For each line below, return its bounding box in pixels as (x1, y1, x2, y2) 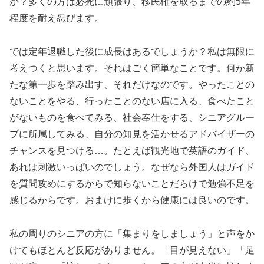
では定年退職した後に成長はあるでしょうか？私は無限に (9, 46, 255, 57)
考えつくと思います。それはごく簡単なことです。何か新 (9, 62, 255, 73)
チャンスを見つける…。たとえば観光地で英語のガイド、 (9, 145, 255, 156)
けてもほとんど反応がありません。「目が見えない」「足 (9, 245, 255, 255)
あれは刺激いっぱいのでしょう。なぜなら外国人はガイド (9, 161, 255, 172)
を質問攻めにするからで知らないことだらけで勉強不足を (9, 178, 255, 189)
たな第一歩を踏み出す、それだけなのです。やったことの (9, 79, 255, 90)
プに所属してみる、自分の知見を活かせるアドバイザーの (9, 128, 255, 139)
